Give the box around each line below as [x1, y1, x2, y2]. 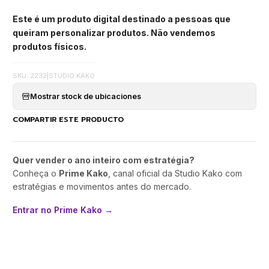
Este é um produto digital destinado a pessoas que [13, 13, 231, 24]
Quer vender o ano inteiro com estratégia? [13, 155, 195, 166]
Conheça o [13, 168, 59, 179]
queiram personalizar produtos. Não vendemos [13, 27, 216, 38]
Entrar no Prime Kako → [13, 205, 113, 216]
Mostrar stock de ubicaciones [30, 91, 141, 101]
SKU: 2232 [13, 71, 47, 80]
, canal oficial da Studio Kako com [108, 168, 242, 179]
